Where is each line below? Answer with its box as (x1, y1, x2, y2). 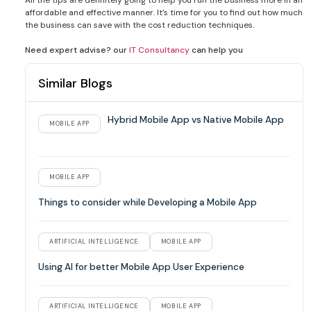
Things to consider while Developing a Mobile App (38, 196, 257, 208)
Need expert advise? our (25, 44, 129, 56)
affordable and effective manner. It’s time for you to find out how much (25, 6, 303, 18)
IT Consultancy (129, 44, 190, 56)
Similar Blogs (38, 74, 112, 92)
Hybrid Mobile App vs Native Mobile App (108, 113, 284, 126)
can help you (190, 44, 243, 56)
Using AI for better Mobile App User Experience (38, 260, 244, 273)
